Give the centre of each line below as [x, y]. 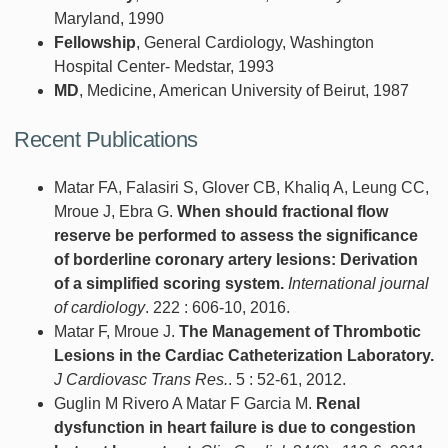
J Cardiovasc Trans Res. [141, 379]
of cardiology [99, 307]
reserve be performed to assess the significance [236, 235]
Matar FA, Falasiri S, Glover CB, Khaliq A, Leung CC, [241, 187]
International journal [358, 283]
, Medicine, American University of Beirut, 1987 [244, 90]
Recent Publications [106, 139]
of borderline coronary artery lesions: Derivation [236, 259]
